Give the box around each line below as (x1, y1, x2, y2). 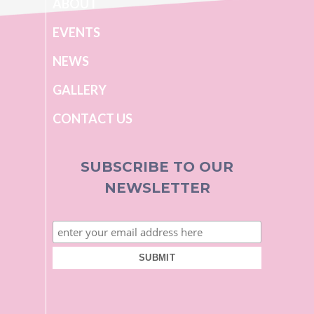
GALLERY (53, 82, 107, 97)
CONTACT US (53, 111, 132, 126)
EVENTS (53, 25, 100, 40)
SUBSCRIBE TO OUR (81, 158, 233, 175)
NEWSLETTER (104, 179, 210, 196)
